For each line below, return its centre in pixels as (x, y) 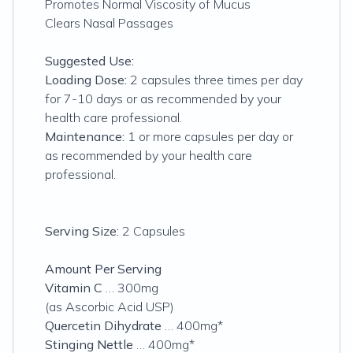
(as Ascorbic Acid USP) (110, 307)
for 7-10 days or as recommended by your (163, 98)
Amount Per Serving (103, 269)
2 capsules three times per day (215, 80)
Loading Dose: (86, 80)
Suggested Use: (89, 61)
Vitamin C (75, 288)
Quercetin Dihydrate (103, 325)
